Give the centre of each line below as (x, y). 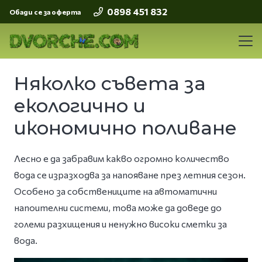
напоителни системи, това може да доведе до (118, 208)
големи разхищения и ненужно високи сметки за (120, 224)
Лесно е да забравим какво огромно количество (122, 158)
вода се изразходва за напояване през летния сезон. (130, 175)
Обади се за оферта (45, 12)
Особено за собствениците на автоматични (116, 191)
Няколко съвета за (110, 83)
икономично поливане (125, 128)
